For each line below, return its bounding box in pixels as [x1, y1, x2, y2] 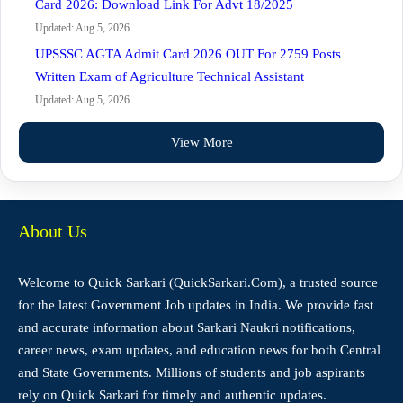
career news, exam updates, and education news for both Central [18, 343, 381, 357]
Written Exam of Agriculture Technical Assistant [35, 69, 304, 84]
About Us [18, 221, 87, 241]
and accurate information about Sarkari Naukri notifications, [18, 320, 355, 335]
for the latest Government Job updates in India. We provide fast [18, 298, 373, 312]
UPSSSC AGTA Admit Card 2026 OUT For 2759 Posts [35, 47, 341, 61]
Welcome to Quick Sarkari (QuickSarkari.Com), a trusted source [18, 275, 378, 290]
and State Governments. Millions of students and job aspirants [18, 365, 365, 380]
